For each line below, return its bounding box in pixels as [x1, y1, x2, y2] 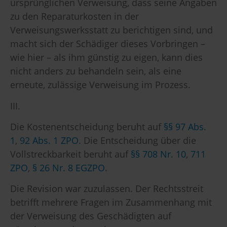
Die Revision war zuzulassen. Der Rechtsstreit [10, 182, 203, 195]
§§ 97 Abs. [164, 120, 206, 133]
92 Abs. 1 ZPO [20, 134, 79, 146]
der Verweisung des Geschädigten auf [10, 210, 171, 222]
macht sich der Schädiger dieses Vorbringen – [10, 37, 205, 50]
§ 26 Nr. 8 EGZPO [32, 161, 105, 174]
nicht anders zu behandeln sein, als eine [10, 65, 181, 78]
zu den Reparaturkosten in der [10, 10, 139, 23]
